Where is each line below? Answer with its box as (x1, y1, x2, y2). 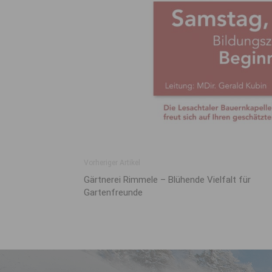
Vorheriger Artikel (84, 158, 140, 167)
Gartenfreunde (84, 186, 143, 198)
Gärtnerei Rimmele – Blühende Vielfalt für (84, 174, 251, 185)
